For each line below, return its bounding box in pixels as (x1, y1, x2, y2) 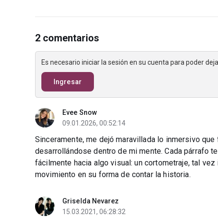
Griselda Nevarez (62, 197, 119, 205)
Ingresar (54, 78, 82, 86)
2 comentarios (35, 32, 100, 44)
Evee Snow (62, 109, 97, 116)
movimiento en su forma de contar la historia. (35, 170, 191, 179)
